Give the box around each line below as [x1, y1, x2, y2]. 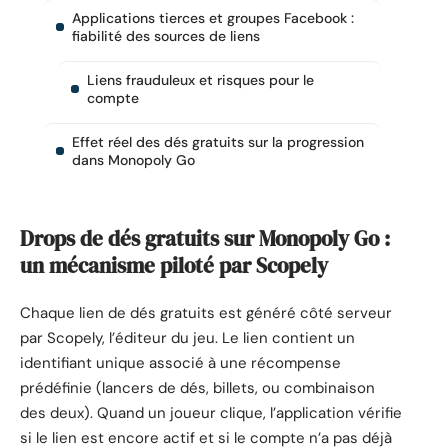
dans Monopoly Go [72, 151, 195, 170]
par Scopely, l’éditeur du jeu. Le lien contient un [20, 328, 355, 349]
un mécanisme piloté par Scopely [20, 250, 328, 280]
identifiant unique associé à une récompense [20, 353, 341, 374]
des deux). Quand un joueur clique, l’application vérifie [20, 403, 402, 424]
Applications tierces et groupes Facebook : [72, 9, 354, 28]
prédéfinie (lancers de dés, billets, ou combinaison [20, 378, 375, 399]
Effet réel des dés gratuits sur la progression [72, 133, 364, 152]
